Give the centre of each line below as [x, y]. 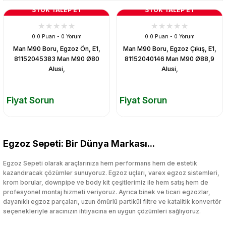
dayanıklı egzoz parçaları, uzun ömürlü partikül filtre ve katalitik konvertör [112, 201]
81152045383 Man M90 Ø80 [56, 59]
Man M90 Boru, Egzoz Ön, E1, [56, 49]
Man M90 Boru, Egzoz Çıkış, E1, [169, 49]
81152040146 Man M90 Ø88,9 [169, 59]
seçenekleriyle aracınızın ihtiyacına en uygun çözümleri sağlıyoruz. [102, 211]
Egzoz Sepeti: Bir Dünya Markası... [79, 143]
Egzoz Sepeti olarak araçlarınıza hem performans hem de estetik [100, 163]
